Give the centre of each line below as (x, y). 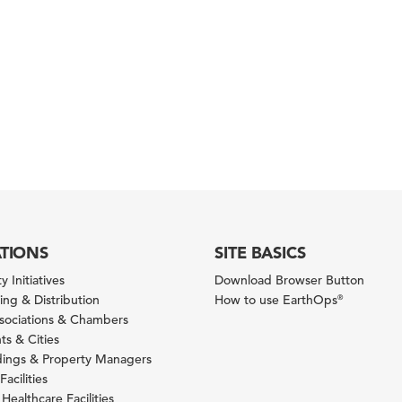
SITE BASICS (260, 253)
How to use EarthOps (275, 300)
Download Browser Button (289, 280)
